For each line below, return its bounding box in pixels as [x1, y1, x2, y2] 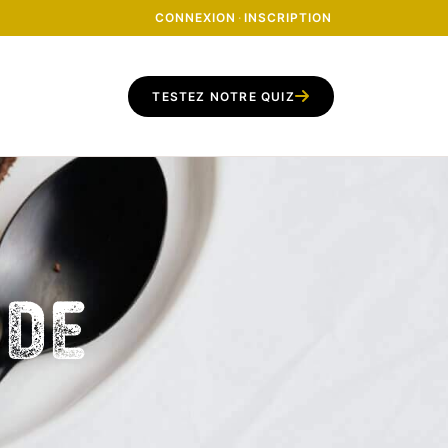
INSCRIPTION [244, 10, 332, 25]
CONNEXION [155, 10, 237, 25]
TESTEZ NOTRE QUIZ [152, 88, 295, 104]
